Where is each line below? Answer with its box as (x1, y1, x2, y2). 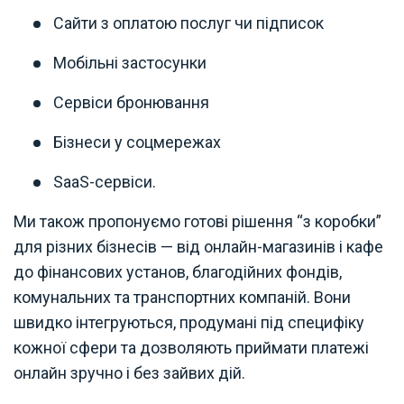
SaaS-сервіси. (53, 171, 156, 191)
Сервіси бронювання (53, 92, 209, 112)
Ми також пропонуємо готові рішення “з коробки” (14, 211, 381, 231)
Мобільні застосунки (53, 52, 207, 72)
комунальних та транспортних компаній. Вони (14, 287, 351, 307)
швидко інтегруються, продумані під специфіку (14, 312, 364, 332)
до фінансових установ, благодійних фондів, (14, 262, 342, 281)
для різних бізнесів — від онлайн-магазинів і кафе (14, 236, 383, 256)
